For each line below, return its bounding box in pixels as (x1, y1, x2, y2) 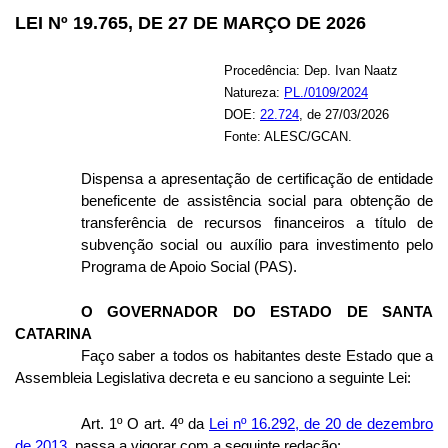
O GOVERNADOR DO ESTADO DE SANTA (80, 304, 434, 321)
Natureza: (224, 84, 284, 100)
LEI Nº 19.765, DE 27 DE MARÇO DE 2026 (14, 12, 366, 33)
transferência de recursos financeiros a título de (80, 214, 434, 231)
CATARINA (14, 326, 92, 343)
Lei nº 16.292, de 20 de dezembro (209, 415, 434, 432)
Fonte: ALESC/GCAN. (224, 128, 352, 144)
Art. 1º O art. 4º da (80, 415, 209, 432)
